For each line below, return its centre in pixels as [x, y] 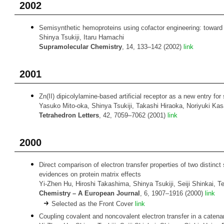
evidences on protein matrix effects [90, 174]
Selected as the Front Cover [93, 204]
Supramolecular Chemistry [80, 47]
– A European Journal [106, 193]
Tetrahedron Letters [69, 115]
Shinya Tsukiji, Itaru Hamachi [81, 37]
